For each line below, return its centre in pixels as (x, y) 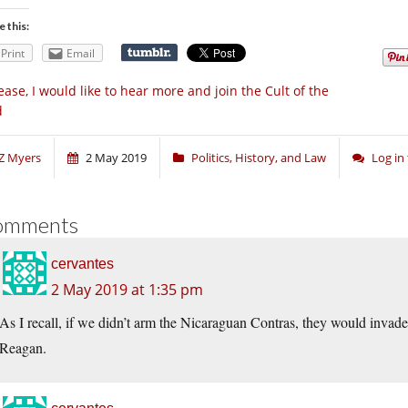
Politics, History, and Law (259, 158)
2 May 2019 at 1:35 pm (127, 290)
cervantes (82, 264)
